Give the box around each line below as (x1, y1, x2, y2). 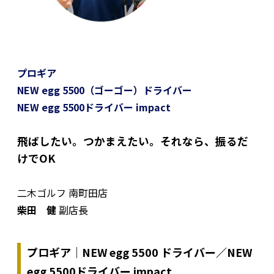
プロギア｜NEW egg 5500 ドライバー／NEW (27, 243, 252, 260)
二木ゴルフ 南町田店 (17, 185, 108, 200)
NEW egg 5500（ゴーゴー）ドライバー (17, 82, 192, 97)
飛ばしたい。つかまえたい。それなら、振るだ (17, 133, 248, 149)
